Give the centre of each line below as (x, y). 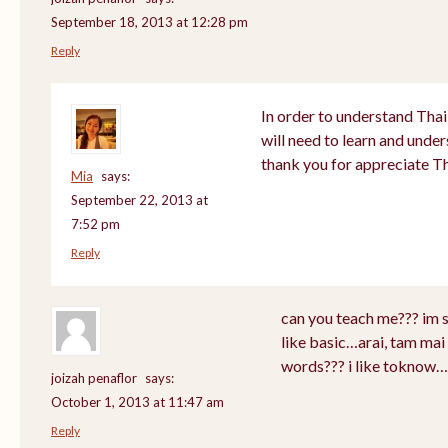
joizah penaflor (94, 377)
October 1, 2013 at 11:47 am (137, 401)
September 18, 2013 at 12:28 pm (149, 21)
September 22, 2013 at (139, 199)
